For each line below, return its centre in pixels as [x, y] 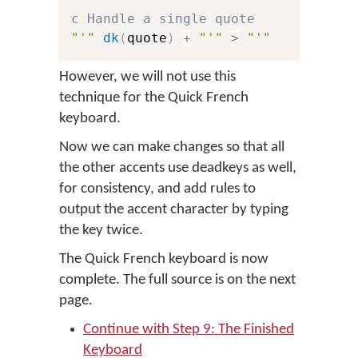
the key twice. [101, 231]
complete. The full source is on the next [177, 280]
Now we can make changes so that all [172, 147]
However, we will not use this [147, 77]
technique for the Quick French [154, 98]
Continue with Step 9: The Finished [189, 330]
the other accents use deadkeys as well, [178, 168]
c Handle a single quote [163, 19]
